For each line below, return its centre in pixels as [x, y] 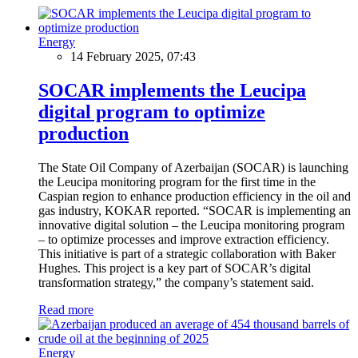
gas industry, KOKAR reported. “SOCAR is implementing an [195, 210]
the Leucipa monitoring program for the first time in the [177, 181]
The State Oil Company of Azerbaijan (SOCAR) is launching [193, 167]
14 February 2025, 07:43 [133, 57]
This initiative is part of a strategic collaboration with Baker [187, 253]
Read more [66, 309]
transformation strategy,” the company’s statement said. [176, 282]
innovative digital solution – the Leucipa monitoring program [191, 225]
